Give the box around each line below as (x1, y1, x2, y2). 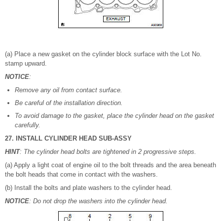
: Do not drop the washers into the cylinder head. (29, 197, 168, 205)
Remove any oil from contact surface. (15, 86, 122, 94)
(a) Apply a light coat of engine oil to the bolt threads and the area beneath (5, 161, 216, 169)
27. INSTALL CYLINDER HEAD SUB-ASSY (5, 135, 132, 143)
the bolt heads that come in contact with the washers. (5, 171, 158, 179)
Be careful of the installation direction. (15, 99, 123, 107)
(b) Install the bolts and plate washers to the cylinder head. (5, 184, 172, 192)
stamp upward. (5, 60, 47, 68)
